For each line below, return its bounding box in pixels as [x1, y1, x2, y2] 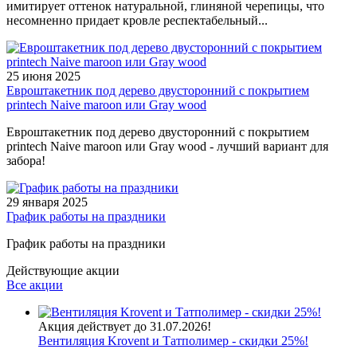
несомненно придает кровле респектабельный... [6, 14, 268, 28]
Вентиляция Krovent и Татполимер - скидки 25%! [38, 334, 308, 348]
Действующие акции [6, 264, 120, 278]
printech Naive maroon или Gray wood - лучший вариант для [6, 139, 328, 154]
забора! [6, 154, 45, 168]
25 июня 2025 [6, 69, 80, 84]
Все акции [6, 278, 63, 292]
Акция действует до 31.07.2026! [38, 320, 211, 334]
